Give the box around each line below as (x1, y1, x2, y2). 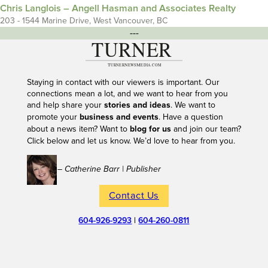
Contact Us (108, 189, 159, 202)
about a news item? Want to (26, 123, 130, 134)
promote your (26, 111, 80, 122)
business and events (79, 111, 159, 123)
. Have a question (158, 111, 223, 122)
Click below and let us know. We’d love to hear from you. (26, 135, 237, 146)
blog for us (129, 123, 171, 135)
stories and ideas (103, 99, 170, 111)
